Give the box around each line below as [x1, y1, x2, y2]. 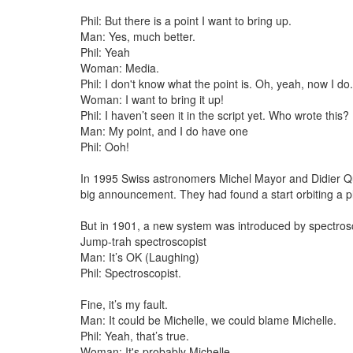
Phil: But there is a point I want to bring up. [80, 13, 292, 28]
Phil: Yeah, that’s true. [80, 328, 189, 344]
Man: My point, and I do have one [80, 123, 248, 139]
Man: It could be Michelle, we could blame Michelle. [80, 312, 336, 328]
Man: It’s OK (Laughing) [80, 249, 199, 265]
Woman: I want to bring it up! [80, 91, 224, 107]
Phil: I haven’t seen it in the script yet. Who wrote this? [80, 107, 349, 123]
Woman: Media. [80, 60, 159, 76]
